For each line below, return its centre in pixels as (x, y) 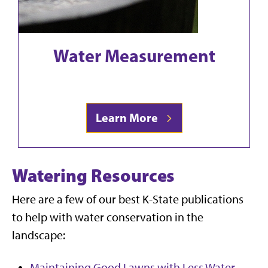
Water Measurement (134, 55)
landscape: (39, 235)
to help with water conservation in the (108, 217)
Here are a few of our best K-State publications (128, 199)
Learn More (129, 117)
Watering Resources (94, 175)
